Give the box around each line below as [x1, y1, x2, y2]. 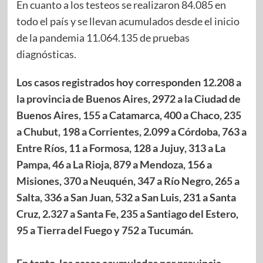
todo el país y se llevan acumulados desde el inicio [16, 14, 240, 28]
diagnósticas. [16, 47, 76, 60]
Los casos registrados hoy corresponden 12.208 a [16, 75, 241, 89]
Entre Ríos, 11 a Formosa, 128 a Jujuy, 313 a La [16, 141, 225, 154]
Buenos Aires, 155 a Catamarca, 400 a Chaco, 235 [16, 108, 241, 122]
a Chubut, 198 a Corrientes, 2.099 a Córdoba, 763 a [16, 124, 247, 138]
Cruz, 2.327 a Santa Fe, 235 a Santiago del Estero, [16, 207, 238, 220]
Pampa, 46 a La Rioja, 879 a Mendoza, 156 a [16, 157, 212, 171]
